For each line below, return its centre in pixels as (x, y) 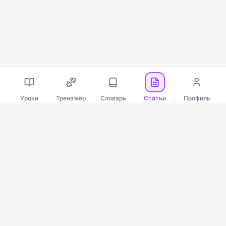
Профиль (197, 98)
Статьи (155, 98)
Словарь (113, 98)
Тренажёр (71, 98)
